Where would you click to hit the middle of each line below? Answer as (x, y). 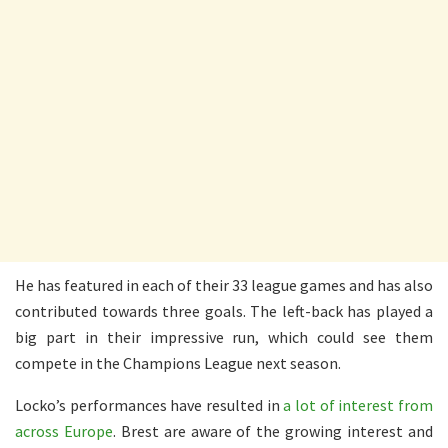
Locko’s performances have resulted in (149, 405)
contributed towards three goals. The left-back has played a (224, 311)
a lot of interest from (358, 405)
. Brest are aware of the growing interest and (273, 431)
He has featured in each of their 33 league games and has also (224, 285)
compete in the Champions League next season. (178, 363)
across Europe (64, 431)
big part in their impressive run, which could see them (224, 337)
